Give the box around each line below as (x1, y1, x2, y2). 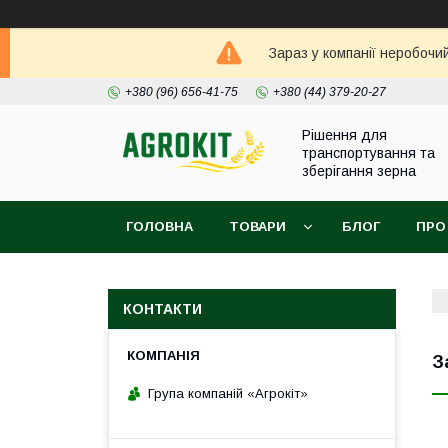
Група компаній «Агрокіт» (148, 385, 308, 401)
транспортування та (302, 145, 435, 161)
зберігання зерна (302, 163, 416, 179)
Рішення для (302, 127, 387, 143)
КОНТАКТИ (123, 301, 202, 317)
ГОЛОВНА (126, 219, 193, 234)
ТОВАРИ (229, 219, 286, 234)
